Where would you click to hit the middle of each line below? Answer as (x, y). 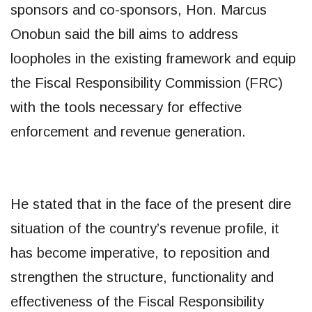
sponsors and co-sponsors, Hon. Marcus (139, 9)
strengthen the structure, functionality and (142, 277)
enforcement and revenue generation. (128, 131)
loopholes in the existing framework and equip (153, 58)
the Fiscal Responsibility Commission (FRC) (147, 83)
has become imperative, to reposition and (140, 252)
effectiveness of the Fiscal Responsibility (137, 301)
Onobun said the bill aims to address (124, 34)
